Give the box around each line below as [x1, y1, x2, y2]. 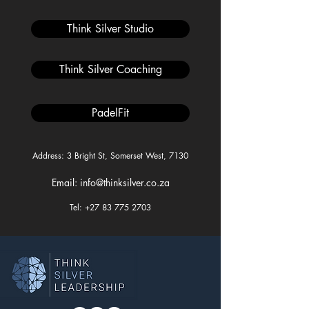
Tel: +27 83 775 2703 [69, 201, 151, 213]
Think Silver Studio [67, 21, 154, 36]
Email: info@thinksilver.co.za [51, 176, 170, 189]
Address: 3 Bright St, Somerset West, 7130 [32, 150, 188, 161]
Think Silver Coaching [59, 62, 162, 77]
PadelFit [92, 106, 129, 120]
